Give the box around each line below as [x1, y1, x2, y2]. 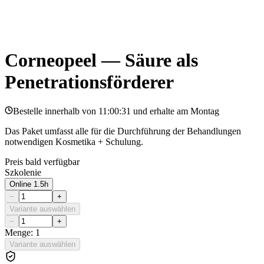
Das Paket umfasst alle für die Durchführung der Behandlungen [5, 126, 241, 136]
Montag [190, 105, 219, 116]
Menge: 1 [5, 227, 40, 237]
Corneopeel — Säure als [5, 49, 198, 71]
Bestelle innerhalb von [13, 105, 96, 116]
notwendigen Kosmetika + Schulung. [5, 136, 143, 147]
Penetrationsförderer [5, 71, 174, 93]
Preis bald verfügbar [5, 156, 80, 167]
